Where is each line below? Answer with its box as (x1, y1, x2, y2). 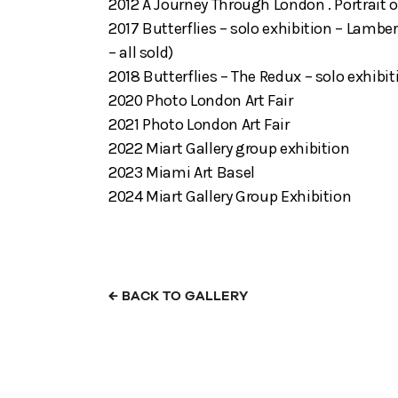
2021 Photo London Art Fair (108, 115, 290, 135)
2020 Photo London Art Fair (108, 91, 293, 111)
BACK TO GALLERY (118, 290, 248, 304)
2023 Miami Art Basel (108, 163, 255, 183)
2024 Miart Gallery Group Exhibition (108, 187, 352, 207)
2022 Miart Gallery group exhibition (108, 139, 350, 159)
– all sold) (108, 43, 174, 63)
